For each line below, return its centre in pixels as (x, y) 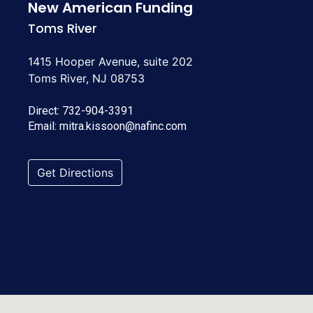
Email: (44, 126)
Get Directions (75, 173)
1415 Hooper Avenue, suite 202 (110, 61)
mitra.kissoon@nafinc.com (123, 126)
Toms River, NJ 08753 (86, 78)
